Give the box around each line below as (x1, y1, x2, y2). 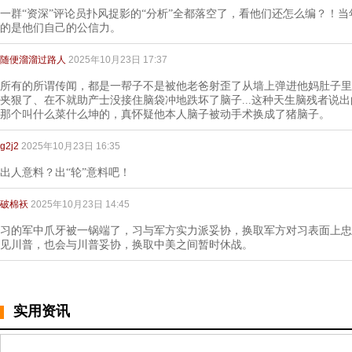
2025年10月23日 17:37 (68, 54, 167, 65)
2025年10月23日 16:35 (21, 141, 120, 152)
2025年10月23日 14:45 (31, 199, 130, 210)
